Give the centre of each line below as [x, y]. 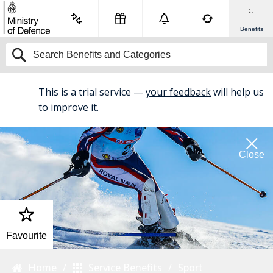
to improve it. [69, 107]
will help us [239, 92]
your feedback [178, 92]
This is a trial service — [91, 92]
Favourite [27, 236]
